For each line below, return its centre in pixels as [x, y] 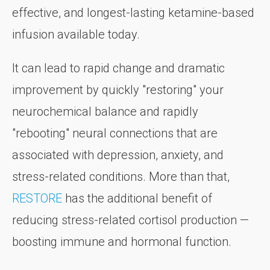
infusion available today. [76, 35]
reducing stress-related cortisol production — [130, 220]
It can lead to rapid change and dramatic [118, 68]
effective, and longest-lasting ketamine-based [133, 13]
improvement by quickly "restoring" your [118, 90]
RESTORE [37, 199]
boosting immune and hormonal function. [122, 242]
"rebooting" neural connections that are [115, 133]
